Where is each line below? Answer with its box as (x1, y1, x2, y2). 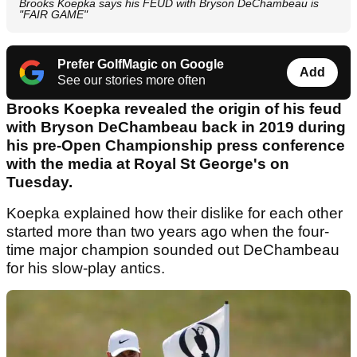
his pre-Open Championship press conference (6, 137, 345, 155)
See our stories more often (57, 73, 206, 88)
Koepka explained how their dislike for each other (6, 205, 343, 222)
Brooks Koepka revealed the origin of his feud (6, 100, 342, 118)
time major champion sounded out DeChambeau (6, 241, 339, 259)
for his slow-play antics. (6, 260, 169, 277)
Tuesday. (6, 174, 76, 191)
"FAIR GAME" (19, 8, 88, 22)
